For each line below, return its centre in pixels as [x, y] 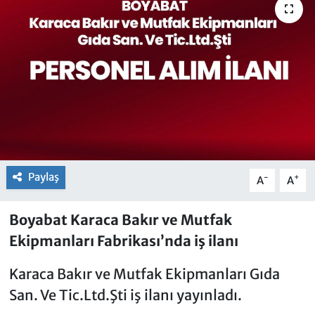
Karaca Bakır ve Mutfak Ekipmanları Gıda [144, 274]
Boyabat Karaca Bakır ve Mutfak [120, 220]
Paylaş [43, 177]
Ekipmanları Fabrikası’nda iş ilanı [123, 241]
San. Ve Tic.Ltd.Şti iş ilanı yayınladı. [125, 295]
